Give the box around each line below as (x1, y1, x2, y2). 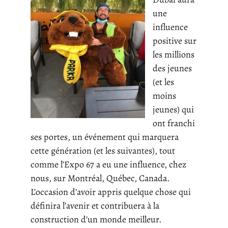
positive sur (153, 35, 196, 47)
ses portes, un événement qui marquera (31, 131, 179, 144)
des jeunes (153, 62, 192, 75)
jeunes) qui (153, 103, 194, 116)
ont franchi (153, 117, 195, 130)
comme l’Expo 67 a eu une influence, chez (31, 158, 186, 171)
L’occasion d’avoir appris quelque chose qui (31, 186, 191, 198)
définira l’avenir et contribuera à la (31, 199, 159, 212)
